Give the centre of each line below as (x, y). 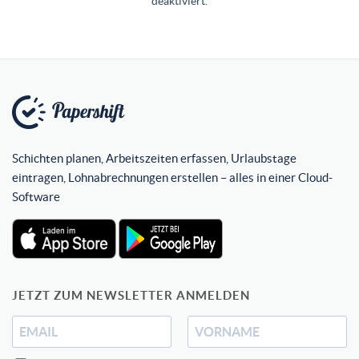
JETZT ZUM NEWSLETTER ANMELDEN (131, 296)
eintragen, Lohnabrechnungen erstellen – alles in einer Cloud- (172, 178)
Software (36, 197)
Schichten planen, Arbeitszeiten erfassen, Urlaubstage (154, 159)
